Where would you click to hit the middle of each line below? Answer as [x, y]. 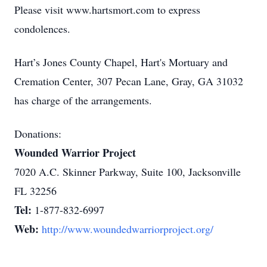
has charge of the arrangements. [83, 100]
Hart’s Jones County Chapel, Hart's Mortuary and [121, 62]
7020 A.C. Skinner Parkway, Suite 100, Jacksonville [128, 172]
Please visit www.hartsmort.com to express [107, 10]
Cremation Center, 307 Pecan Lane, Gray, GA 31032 [129, 81]
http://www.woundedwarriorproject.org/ [128, 229]
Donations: [38, 133]
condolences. [42, 29]
